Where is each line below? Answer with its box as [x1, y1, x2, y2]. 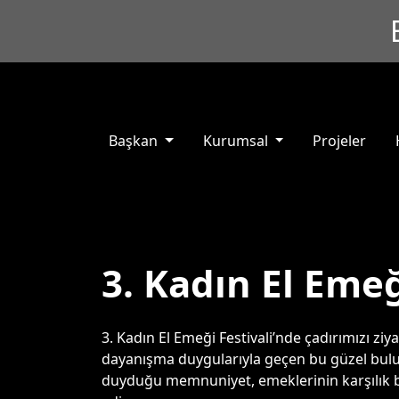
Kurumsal [202, 130, 272, 151]
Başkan [109, 130, 161, 151]
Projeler [313, 130, 367, 151]
